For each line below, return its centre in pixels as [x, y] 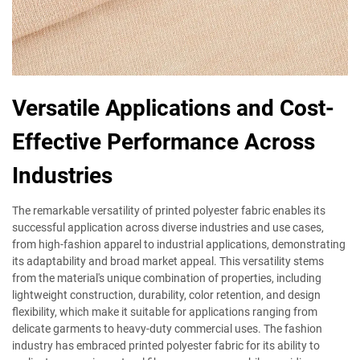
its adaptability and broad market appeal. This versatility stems [168, 261]
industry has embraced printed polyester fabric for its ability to [166, 346]
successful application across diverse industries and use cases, [168, 227]
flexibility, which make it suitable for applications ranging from [165, 312]
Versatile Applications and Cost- [173, 108]
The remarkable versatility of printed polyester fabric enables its [169, 211]
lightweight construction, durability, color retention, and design [166, 295]
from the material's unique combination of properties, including [167, 278]
